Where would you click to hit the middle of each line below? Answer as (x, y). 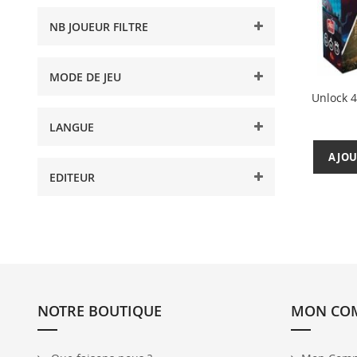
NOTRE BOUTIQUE (100, 311)
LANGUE (72, 127)
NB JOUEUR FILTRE (99, 27)
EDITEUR (72, 177)
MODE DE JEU (85, 77)
